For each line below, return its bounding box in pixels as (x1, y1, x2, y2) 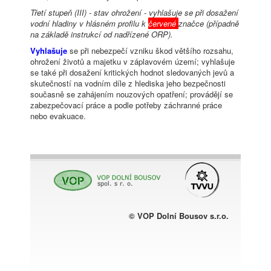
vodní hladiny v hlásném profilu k (30, 18, 148, 30)
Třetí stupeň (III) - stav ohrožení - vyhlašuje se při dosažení (30, 7, 238, 19)
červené (148, 18, 178, 30)
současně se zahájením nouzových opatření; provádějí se (30, 88, 233, 100)
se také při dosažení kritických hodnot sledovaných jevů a (30, 67, 234, 79)
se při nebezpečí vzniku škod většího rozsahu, (70, 45, 233, 57)
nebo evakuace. (30, 110, 86, 122)
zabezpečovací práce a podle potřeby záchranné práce (30, 99, 222, 111)
